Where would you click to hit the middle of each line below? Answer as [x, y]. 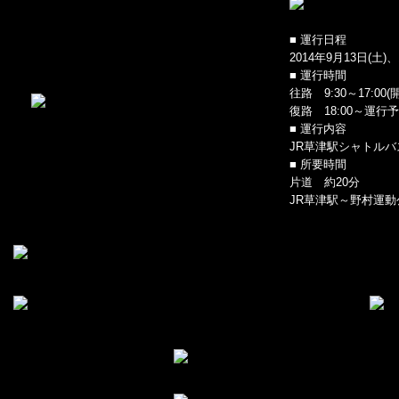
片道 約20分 [325, 182]
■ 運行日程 [318, 40]
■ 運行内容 [318, 129]
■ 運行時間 [318, 75]
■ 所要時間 [318, 164]
